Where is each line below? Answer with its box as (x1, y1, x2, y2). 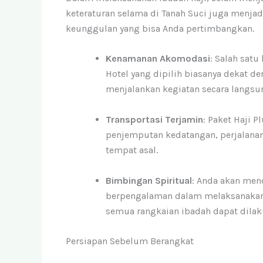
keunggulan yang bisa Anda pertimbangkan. (66, 22, 254, 34)
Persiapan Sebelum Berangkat (66, 235, 194, 247)
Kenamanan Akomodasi (106, 53, 210, 65)
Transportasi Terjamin (106, 113, 203, 125)
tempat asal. (106, 144, 158, 156)
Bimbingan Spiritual (106, 174, 192, 186)
